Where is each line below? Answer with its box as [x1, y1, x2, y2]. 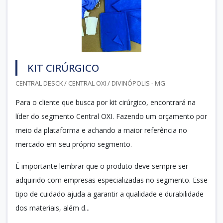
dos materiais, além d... [15, 203, 90, 213]
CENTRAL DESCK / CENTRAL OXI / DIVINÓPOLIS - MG [15, 78, 165, 88]
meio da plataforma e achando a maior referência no [15, 125, 187, 135]
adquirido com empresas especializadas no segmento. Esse [15, 175, 208, 185]
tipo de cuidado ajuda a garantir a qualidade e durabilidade [15, 189, 204, 199]
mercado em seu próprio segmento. [15, 139, 132, 149]
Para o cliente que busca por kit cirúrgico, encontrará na [15, 97, 196, 107]
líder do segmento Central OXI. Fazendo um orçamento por [15, 111, 207, 121]
